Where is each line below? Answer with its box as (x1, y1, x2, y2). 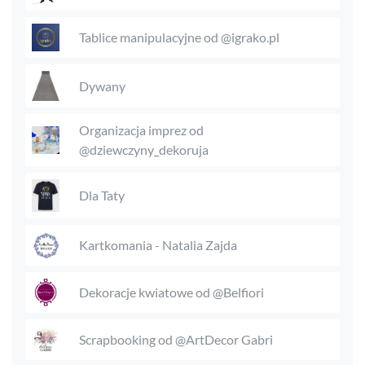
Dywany (79, 77, 125, 94)
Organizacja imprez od (78, 121, 204, 138)
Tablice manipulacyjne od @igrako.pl (79, 29, 279, 46)
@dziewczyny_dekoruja (78, 141, 209, 157)
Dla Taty (79, 187, 125, 203)
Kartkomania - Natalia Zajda (79, 236, 237, 253)
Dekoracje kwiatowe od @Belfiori (79, 284, 264, 300)
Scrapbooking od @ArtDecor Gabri (79, 331, 273, 347)
